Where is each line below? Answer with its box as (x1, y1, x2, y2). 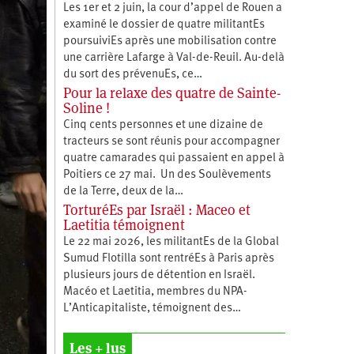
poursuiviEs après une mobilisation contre (62, 35, 277, 47)
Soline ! (62, 98, 110, 117)
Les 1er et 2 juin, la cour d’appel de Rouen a (62, 2, 282, 14)
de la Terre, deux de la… (62, 185, 183, 198)
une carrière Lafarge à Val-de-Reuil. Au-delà (62, 51, 284, 64)
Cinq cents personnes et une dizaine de (62, 119, 263, 131)
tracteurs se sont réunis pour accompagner (62, 135, 280, 148)
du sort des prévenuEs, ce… (62, 68, 202, 81)
